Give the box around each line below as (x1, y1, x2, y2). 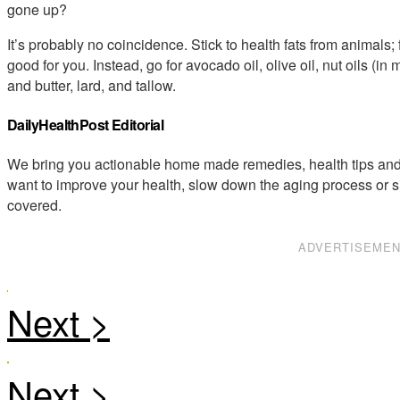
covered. (7, 195, 62, 216)
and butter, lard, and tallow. (7, 74, 176, 96)
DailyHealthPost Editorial (7, 113, 163, 135)
